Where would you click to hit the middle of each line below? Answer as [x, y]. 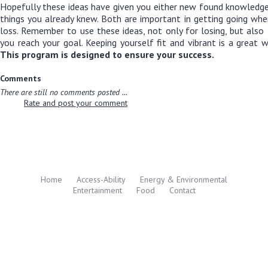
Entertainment [97, 191]
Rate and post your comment [76, 103]
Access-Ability [101, 180]
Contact [182, 191]
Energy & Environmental [184, 180]
